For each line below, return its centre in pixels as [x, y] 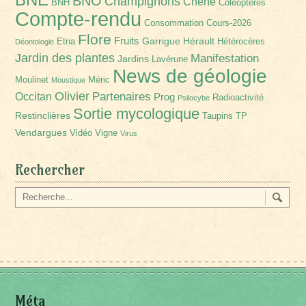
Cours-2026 [229, 23]
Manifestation [225, 58]
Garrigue [162, 41]
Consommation [174, 23]
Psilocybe [194, 97]
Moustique [69, 80]
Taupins [218, 116]
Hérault [199, 41]
